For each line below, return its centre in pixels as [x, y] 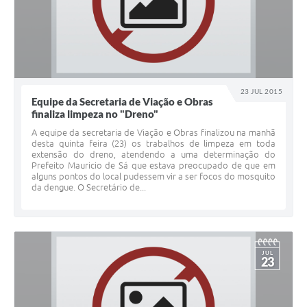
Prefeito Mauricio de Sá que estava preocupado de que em [153, 165]
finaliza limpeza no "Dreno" [95, 114]
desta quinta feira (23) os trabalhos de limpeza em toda [153, 144]
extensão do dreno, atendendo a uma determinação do [153, 155]
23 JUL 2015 [261, 91]
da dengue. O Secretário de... [89, 187]
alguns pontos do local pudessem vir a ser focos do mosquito [153, 176]
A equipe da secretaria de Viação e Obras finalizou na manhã [153, 133]
